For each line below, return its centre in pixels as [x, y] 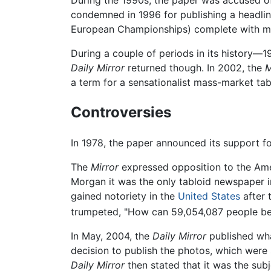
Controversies [121, 113]
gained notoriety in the [124, 196]
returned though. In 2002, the [195, 68]
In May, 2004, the [112, 236]
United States [209, 196]
